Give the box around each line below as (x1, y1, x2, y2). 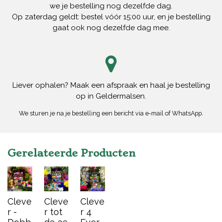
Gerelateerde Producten (7, 147, 136, 160)
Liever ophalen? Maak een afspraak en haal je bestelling (12, 81, 210, 90)
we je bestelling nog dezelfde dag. (50, 1, 172, 11)
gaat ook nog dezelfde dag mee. (52, 23, 170, 33)
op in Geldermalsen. (76, 92, 146, 101)
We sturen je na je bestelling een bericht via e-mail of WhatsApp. (19, 110, 203, 117)
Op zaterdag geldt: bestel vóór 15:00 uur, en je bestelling (11, 12, 211, 22)
